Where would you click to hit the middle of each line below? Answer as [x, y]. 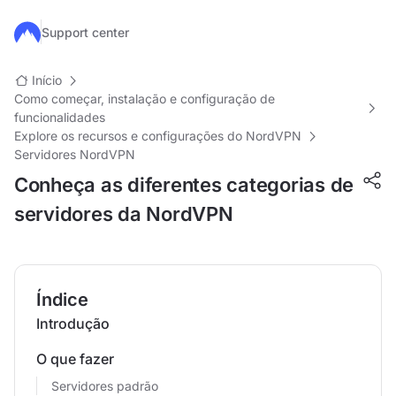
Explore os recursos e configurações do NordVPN [158, 136]
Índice [62, 300]
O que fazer [75, 359]
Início [47, 80]
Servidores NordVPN [75, 154]
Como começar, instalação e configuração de [145, 99]
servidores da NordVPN [124, 214]
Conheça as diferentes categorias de [184, 185]
